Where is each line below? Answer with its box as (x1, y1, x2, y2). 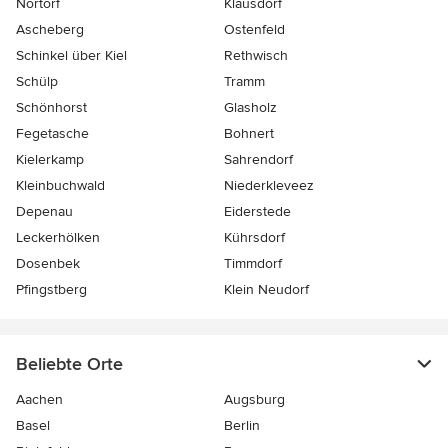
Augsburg (224, 391, 285, 409)
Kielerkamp (16, 151, 84, 169)
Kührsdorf (224, 229, 285, 247)
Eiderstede (224, 203, 291, 221)
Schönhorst (16, 99, 87, 117)
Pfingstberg (16, 281, 87, 299)
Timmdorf (224, 255, 282, 273)
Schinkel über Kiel (16, 47, 127, 65)
